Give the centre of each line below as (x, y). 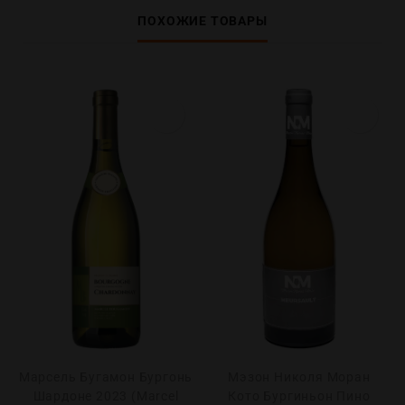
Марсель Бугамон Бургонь (106, 377)
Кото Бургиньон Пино (299, 396)
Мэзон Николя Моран (299, 377)
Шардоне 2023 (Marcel (106, 396)
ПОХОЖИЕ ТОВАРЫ (202, 21)
